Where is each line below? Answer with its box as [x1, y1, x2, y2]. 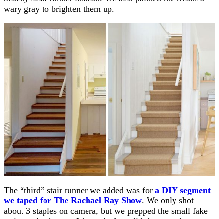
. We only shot [142, 195, 194, 205]
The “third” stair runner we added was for [4, 185, 155, 195]
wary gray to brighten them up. [4, 3, 114, 14]
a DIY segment [155, 185, 211, 195]
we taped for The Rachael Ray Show [4, 195, 142, 205]
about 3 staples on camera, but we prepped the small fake [4, 205, 208, 216]
